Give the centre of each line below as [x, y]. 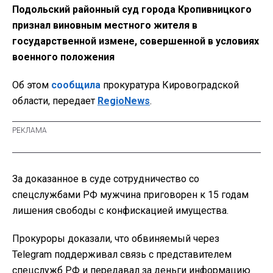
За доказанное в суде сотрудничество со [106, 179]
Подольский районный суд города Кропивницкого [132, 10]
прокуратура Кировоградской [170, 85]
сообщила [76, 85]
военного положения [63, 57]
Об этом [32, 85]
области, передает [55, 101]
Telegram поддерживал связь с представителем [122, 255]
